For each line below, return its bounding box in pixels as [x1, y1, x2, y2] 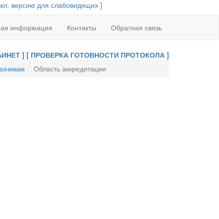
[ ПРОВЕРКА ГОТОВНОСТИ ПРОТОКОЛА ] [26, 50, 169, 60]
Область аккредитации [33, 64, 106, 73]
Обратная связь [111, 22, 162, 32]
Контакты [67, 22, 96, 32]
